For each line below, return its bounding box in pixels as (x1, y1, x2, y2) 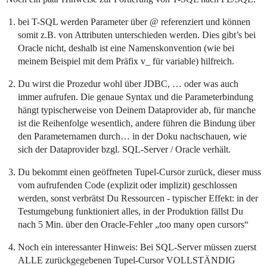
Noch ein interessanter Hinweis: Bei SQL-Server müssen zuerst (18, 242, 256, 253)
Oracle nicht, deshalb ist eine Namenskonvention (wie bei (18, 43, 234, 54)
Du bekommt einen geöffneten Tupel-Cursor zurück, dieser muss (18, 167, 261, 178)
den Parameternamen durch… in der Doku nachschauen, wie (18, 131, 247, 142)
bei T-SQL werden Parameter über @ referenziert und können (18, 17, 250, 27)
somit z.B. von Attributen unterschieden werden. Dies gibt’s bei (18, 30, 256, 41)
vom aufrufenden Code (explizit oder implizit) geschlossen (18, 180, 237, 191)
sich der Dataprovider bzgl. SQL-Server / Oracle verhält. (18, 144, 231, 155)
